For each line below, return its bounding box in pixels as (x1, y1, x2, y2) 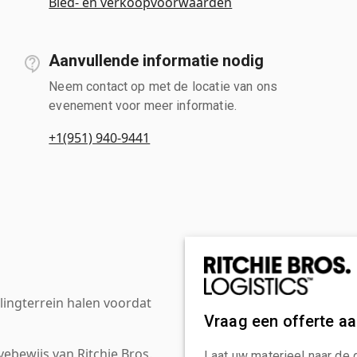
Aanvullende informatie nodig (49, 50, 265, 70)
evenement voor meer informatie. (49, 97, 237, 113)
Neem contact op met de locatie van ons (49, 78, 278, 94)
